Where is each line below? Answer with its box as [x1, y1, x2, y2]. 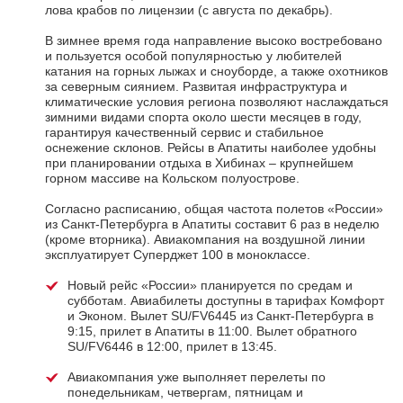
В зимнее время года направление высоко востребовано [45, 33, 382, 49]
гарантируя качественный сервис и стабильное [45, 125, 324, 140]
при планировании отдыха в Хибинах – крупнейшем [45, 156, 354, 171]
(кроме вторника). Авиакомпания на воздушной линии [45, 232, 365, 247]
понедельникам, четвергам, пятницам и [67, 385, 303, 400]
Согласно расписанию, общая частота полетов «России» [45, 201, 383, 217]
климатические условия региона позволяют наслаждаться [45, 94, 389, 110]
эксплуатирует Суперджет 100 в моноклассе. [45, 247, 310, 263]
